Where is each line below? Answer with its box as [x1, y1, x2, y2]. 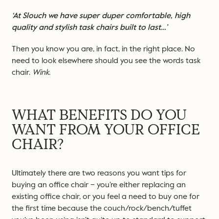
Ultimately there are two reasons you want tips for [12, 168, 186, 178]
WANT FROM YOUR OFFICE [12, 120, 200, 139]
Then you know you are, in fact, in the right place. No [12, 44, 195, 54]
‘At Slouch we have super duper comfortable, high [12, 10, 190, 21]
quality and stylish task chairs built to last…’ [12, 22, 170, 33]
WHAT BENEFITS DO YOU [12, 106, 187, 125]
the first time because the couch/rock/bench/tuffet [12, 203, 192, 214]
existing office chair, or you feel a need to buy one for [12, 191, 199, 202]
